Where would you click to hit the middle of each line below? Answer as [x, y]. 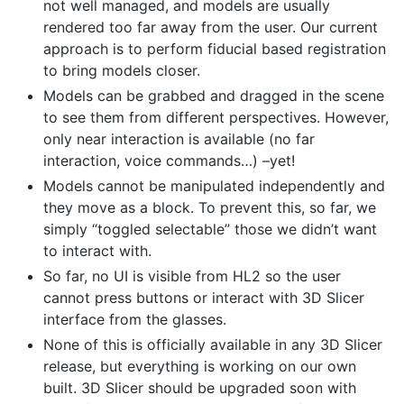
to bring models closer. [122, 71]
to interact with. [97, 251]
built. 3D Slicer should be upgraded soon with [200, 388]
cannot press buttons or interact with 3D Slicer [204, 298]
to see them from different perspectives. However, [216, 118]
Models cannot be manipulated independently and [214, 186]
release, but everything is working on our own [200, 367]
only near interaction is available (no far [179, 139]
